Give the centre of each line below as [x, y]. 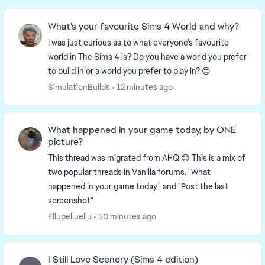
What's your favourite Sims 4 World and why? [143, 26]
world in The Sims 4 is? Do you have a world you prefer [147, 57]
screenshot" [71, 201]
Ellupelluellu [70, 216]
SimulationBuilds [79, 87]
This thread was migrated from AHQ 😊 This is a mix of [147, 158]
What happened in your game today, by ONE [142, 130]
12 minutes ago [145, 87]
